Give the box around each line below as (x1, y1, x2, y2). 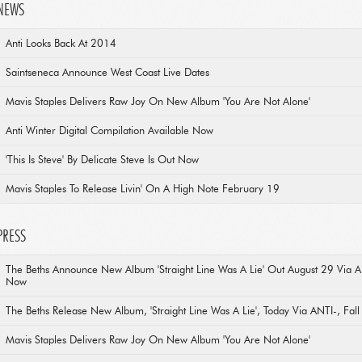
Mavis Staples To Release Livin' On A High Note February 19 (6, 184, 280, 195)
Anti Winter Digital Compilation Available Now (6, 126, 213, 137)
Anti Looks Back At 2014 (6, 39, 116, 49)
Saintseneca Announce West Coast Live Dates (6, 68, 209, 78)
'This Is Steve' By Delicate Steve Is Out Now (6, 155, 199, 166)
